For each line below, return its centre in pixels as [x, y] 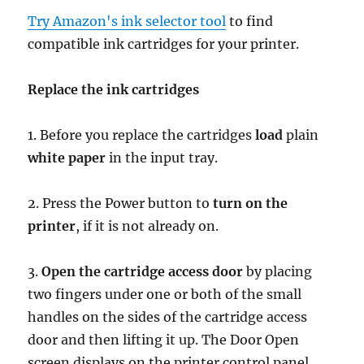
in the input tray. [162, 158]
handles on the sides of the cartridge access [168, 317]
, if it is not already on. [147, 226]
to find [250, 22]
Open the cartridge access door [143, 272]
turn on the [251, 204]
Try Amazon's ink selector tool [127, 22]
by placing [278, 272]
